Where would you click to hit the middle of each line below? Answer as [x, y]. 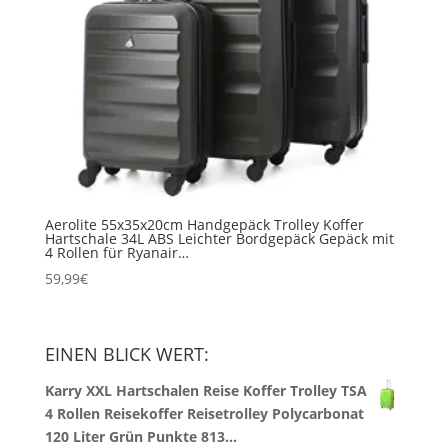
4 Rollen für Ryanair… [116, 253]
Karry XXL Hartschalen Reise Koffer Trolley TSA [205, 391]
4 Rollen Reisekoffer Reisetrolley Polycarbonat [204, 414]
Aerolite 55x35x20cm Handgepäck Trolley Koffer [204, 225]
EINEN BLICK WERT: [126, 354]
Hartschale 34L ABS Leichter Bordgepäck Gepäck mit [219, 239]
